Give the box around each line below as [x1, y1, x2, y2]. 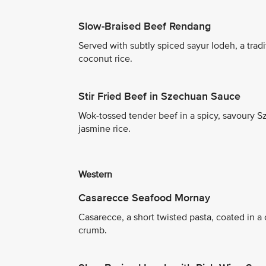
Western [78, 169, 112, 181]
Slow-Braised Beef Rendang [78, 19, 211, 33]
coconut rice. [78, 52, 132, 65]
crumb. [78, 224, 107, 236]
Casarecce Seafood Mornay [78, 191, 210, 204]
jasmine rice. [78, 122, 131, 135]
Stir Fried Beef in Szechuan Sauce [78, 89, 240, 103]
